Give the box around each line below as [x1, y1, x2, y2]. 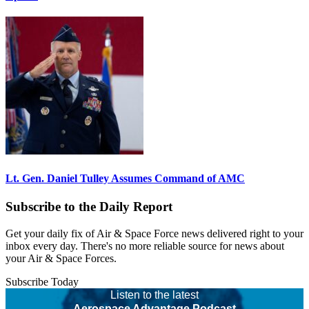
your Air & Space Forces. [6, 252, 117, 264]
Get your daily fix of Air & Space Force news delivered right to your [6, 227, 303, 239]
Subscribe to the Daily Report [6, 199, 172, 214]
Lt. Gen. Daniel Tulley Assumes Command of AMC [6, 172, 245, 184]
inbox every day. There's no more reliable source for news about [6, 239, 284, 252]
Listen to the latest [110, 288, 199, 301]
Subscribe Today [6, 275, 79, 288]
